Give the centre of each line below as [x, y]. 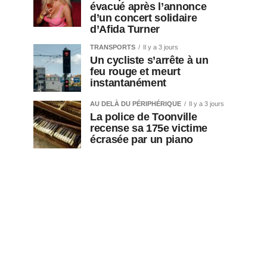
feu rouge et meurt [135, 72]
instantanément [130, 83]
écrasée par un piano [143, 140]
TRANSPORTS [113, 47]
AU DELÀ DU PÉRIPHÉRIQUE [136, 104]
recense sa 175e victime [149, 128]
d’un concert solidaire [144, 18]
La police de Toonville [144, 117]
